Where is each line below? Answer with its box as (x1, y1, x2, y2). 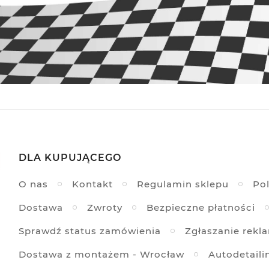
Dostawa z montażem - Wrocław (18, 249, 184, 261)
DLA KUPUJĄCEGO (18, 152, 121, 164)
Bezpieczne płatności (146, 202, 255, 214)
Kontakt (71, 178, 113, 190)
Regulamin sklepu (136, 178, 229, 190)
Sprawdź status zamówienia (18, 225, 161, 237)
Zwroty (86, 202, 122, 214)
